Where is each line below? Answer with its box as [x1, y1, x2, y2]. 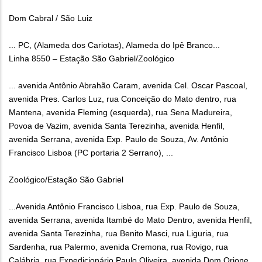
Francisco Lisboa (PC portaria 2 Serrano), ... [9, 148, 173, 158]
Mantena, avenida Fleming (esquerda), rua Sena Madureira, [9, 108, 232, 118]
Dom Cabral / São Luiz [9, 13, 92, 23]
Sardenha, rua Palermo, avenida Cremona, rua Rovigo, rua [9, 242, 228, 252]
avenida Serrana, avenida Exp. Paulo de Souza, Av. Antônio [9, 135, 229, 144]
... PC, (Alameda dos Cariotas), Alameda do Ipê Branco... [9, 40, 220, 50]
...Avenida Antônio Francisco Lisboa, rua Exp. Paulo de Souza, [9, 202, 240, 212]
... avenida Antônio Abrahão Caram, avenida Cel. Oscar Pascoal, [9, 81, 247, 91]
